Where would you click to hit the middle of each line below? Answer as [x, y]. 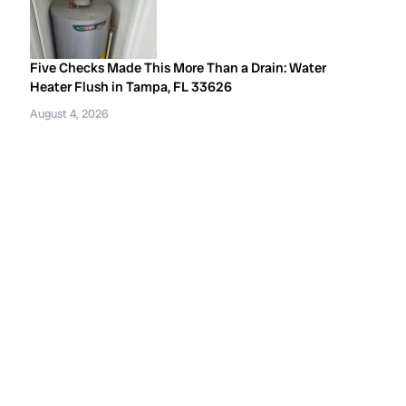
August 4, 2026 [70, 114]
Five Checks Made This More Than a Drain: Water [179, 68]
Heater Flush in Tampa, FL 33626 [131, 87]
